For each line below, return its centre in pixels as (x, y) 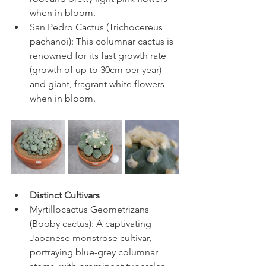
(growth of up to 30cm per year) (97, 69)
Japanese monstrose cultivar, (92, 237)
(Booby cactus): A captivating (92, 223)
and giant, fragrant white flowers (98, 84)
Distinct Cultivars (65, 195)
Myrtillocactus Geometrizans (91, 209)
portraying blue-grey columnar (95, 252)
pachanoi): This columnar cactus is (103, 41)
